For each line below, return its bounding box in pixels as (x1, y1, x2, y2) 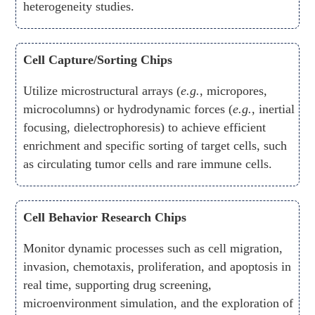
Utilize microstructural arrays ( (23, 84, 181, 98)
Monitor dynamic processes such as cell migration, (23, 241, 283, 256)
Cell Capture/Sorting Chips (23, 53, 173, 67)
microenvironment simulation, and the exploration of (23, 296, 294, 311)
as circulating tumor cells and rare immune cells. (23, 157, 273, 172)
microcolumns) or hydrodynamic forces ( (23, 102, 233, 117)
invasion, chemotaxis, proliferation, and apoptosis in (23, 259, 292, 274)
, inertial (252, 102, 295, 117)
